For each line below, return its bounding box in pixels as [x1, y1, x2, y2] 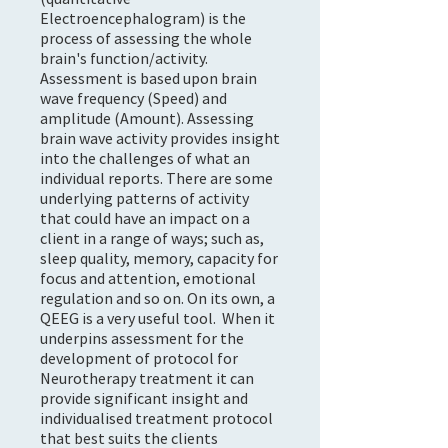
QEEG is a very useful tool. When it [40, 308, 275, 328]
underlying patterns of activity [40, 188, 249, 208]
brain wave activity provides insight [40, 128, 280, 148]
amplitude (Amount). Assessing [40, 108, 254, 128]
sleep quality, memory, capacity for [40, 248, 278, 268]
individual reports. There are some [40, 168, 273, 188]
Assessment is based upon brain [40, 68, 257, 88]
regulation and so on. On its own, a [40, 288, 275, 308]
